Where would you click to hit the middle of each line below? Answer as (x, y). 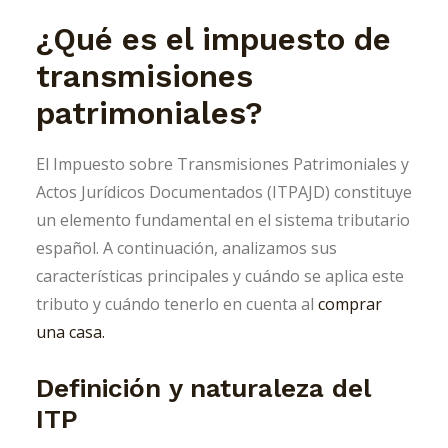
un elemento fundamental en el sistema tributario (223, 219)
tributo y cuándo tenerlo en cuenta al (177, 303)
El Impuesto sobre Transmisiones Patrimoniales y (222, 163)
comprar (350, 303)
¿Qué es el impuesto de (213, 39)
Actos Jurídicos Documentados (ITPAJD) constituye (224, 191)
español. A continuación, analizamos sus (186, 247)
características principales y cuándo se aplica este (220, 275)
